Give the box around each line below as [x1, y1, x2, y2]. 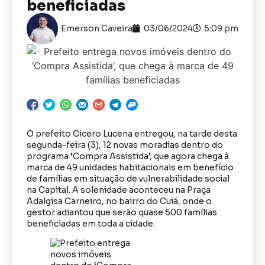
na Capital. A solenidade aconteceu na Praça [27, 184, 211, 195]
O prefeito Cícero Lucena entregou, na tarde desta [27, 128, 237, 139]
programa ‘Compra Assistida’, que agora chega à [27, 150, 229, 161]
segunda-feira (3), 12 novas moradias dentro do [27, 139, 223, 150]
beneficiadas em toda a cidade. [27, 218, 155, 229]
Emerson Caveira [61, 22, 132, 34]
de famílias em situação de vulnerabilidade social [27, 173, 230, 184]
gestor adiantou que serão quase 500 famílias [27, 206, 217, 218]
